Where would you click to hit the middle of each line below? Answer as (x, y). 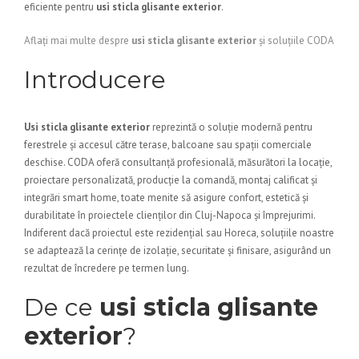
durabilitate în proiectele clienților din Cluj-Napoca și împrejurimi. (169, 215)
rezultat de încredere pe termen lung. (107, 268)
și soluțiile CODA (295, 40)
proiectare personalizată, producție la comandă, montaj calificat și (171, 180)
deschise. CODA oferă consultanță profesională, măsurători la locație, (178, 162)
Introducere (95, 80)
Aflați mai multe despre (78, 40)
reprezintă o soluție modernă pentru (231, 127)
